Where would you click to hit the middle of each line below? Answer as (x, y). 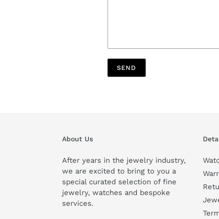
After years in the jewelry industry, (124, 161)
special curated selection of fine (119, 182)
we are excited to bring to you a (119, 171)
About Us (77, 139)
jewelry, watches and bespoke (116, 193)
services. (78, 204)
